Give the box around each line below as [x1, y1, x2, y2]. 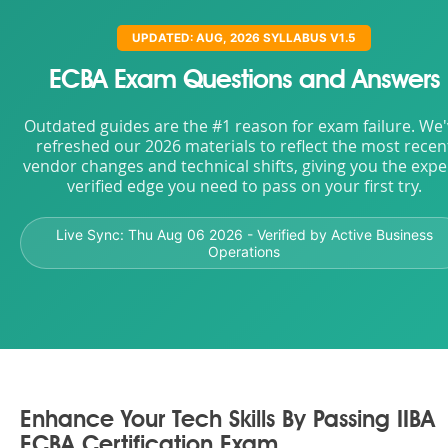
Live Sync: [55, 226, 128, 243]
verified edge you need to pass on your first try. [66, 176, 422, 197]
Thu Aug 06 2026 [127, 226, 243, 243]
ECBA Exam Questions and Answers [48, 68, 440, 94]
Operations [208, 243, 280, 260]
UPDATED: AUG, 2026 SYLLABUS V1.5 [132, 31, 356, 45]
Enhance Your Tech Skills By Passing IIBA [20, 410, 435, 433]
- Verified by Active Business [242, 226, 433, 243]
